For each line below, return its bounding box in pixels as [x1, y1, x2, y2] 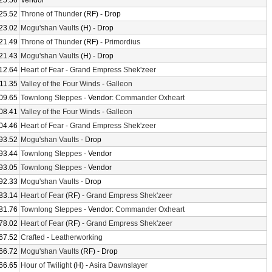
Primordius [104, 38, 140, 46]
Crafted [21, 233, 45, 242]
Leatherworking [51, 233, 103, 242]
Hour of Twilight [21, 261, 72, 270]
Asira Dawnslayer [89, 261, 148, 270]
